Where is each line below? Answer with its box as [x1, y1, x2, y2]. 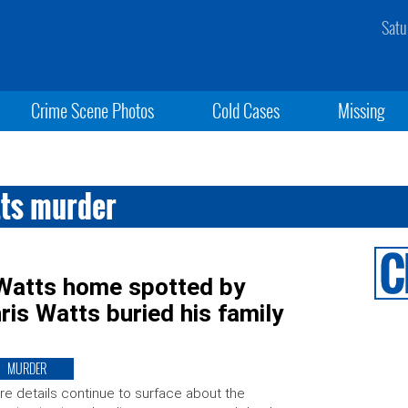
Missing [338, 97, 386, 124]
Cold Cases [211, 97, 280, 124]
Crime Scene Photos [30, 97, 154, 124]
